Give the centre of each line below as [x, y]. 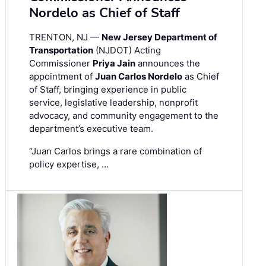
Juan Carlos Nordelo [139, 76]
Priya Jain [114, 63]
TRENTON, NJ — [65, 37]
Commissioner [61, 63]
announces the [168, 63]
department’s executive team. [91, 128]
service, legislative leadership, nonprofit [113, 102]
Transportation [61, 50]
